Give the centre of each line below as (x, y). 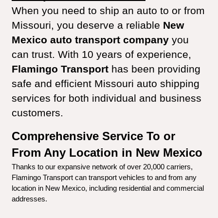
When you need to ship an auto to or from (108, 11)
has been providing (154, 69)
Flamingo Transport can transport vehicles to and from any (104, 178)
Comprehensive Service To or (93, 136)
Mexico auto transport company (90, 40)
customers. (37, 113)
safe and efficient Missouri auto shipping (106, 84)
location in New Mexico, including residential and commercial (108, 188)
